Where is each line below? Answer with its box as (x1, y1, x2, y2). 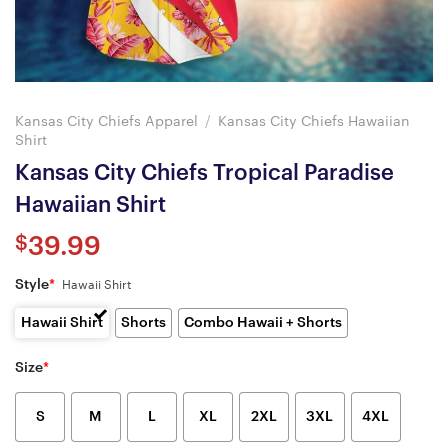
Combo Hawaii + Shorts (183, 316, 342, 331)
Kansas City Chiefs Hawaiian (218, 114, 411, 128)
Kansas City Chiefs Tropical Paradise (15, 161, 394, 184)
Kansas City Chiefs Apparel (15, 114, 198, 128)
